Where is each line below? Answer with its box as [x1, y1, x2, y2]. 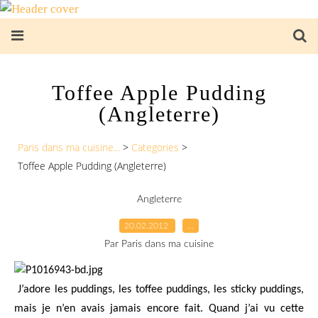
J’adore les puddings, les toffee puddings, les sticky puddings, [18, 283, 305, 295]
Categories [131, 141, 179, 155]
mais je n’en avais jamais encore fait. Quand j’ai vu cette [14, 302, 304, 314]
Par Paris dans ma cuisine [104, 238, 214, 249]
